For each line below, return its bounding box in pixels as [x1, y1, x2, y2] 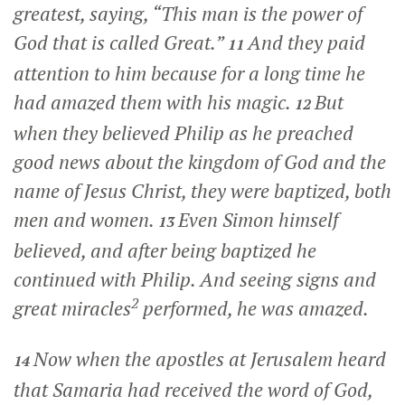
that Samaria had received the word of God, [14, 377, 372, 402]
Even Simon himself [178, 207, 338, 232]
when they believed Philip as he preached [14, 120, 353, 146]
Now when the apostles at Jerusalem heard [33, 346, 386, 372]
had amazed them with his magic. [14, 89, 295, 115]
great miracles [14, 296, 131, 321]
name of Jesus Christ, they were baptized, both [14, 178, 391, 203]
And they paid [248, 30, 365, 55]
